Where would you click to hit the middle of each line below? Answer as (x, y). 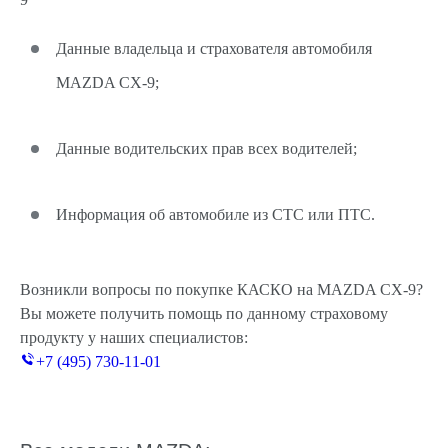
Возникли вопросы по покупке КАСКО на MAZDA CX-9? (221, 289)
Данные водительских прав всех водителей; (206, 148)
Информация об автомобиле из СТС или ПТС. (215, 214)
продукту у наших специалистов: (134, 337)
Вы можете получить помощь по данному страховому (204, 313)
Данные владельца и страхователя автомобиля (214, 48)
